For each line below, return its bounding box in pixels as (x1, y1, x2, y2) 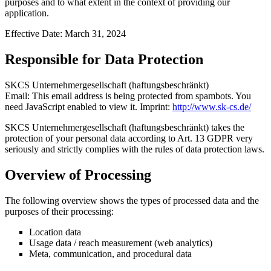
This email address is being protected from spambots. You (32, 90, 251, 101)
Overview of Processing (5, 166, 151, 183)
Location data (29, 226, 81, 237)
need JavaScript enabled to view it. (5, 101, 137, 112)
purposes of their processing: (5, 206, 114, 217)
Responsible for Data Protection (5, 51, 203, 67)
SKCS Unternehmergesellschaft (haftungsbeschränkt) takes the (5, 122, 244, 132)
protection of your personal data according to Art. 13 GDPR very (5, 132, 253, 143)
